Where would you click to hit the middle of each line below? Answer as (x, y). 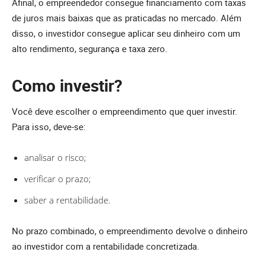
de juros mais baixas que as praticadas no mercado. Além (127, 18)
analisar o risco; (55, 158)
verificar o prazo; (58, 179)
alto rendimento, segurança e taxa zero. (90, 49)
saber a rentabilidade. (67, 200)
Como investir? (67, 85)
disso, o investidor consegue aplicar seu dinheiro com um (126, 33)
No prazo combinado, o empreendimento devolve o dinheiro (130, 231)
